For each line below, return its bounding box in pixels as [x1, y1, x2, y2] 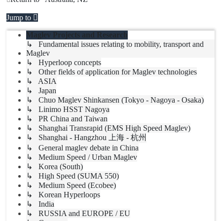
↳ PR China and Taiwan [26, 114, 108, 123]
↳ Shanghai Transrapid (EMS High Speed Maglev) [26, 123, 190, 132]
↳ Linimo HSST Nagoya [26, 105, 110, 113]
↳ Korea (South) [26, 162, 83, 171]
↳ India [26, 199, 54, 208]
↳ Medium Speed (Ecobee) [26, 181, 116, 189]
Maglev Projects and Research [26, 30, 128, 39]
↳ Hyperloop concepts [26, 58, 101, 67]
